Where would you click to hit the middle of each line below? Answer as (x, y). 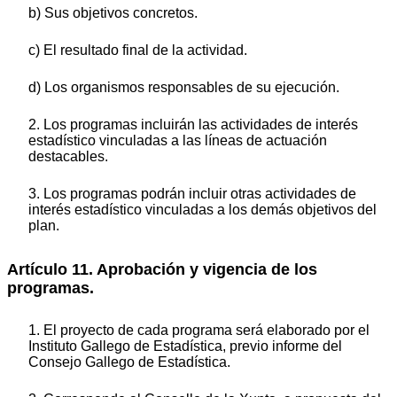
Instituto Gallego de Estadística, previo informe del (185, 346)
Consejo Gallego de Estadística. (129, 362)
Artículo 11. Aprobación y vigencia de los (162, 270)
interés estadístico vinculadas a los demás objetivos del (202, 210)
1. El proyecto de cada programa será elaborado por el (199, 330)
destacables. (68, 157)
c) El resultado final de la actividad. (138, 51)
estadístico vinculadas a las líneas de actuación (178, 141)
